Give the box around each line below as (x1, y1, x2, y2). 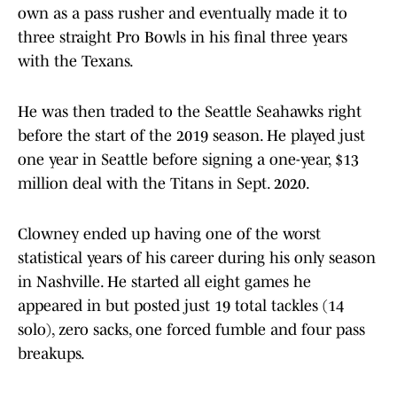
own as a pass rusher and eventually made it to (18, 4, 347, 23)
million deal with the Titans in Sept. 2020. (18, 175, 310, 193)
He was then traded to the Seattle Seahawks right (18, 103, 362, 121)
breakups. (18, 345, 85, 363)
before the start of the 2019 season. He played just (18, 127, 365, 145)
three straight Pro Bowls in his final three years (18, 28, 347, 47)
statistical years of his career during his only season (18, 249, 376, 268)
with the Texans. (18, 52, 134, 71)
